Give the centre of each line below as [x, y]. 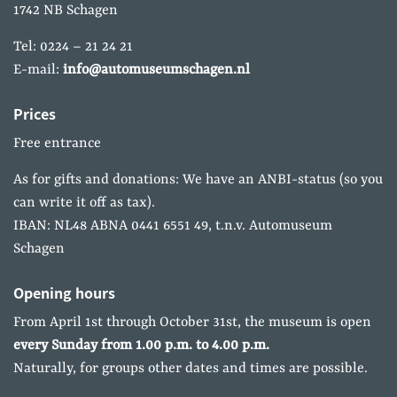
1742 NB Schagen [66, 10]
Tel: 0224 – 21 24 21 [73, 47]
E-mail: [38, 70]
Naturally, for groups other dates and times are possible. [191, 368]
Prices [35, 113]
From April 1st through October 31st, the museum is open [192, 322]
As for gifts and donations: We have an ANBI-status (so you [198, 179]
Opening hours [64, 292]
